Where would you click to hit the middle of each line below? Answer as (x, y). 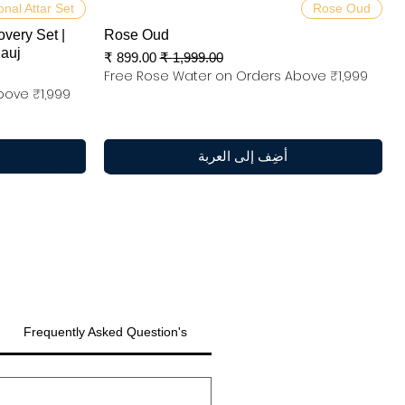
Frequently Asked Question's (105, 332)
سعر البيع (130, 57)
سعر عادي (194, 57)
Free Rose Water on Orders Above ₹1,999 (235, 76)
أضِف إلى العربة (243, 156)
